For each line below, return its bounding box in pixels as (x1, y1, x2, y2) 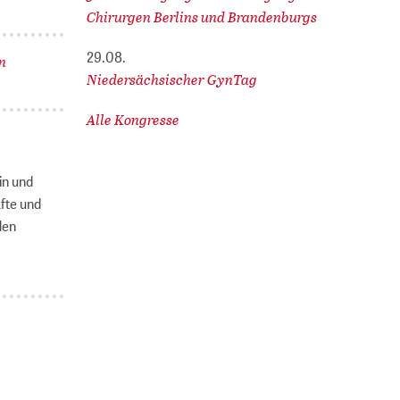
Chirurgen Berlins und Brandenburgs (86, 6, 317, 28)
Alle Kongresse (86, 109, 179, 130)
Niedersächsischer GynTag (86, 69, 257, 90)
